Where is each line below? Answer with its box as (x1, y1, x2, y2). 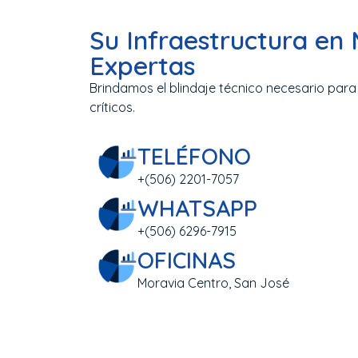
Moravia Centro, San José (137, 274, 289, 291)
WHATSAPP (137, 193, 257, 222)
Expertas (89, 50, 195, 82)
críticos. (89, 99, 135, 116)
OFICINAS (137, 245, 236, 274)
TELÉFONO (137, 141, 251, 170)
